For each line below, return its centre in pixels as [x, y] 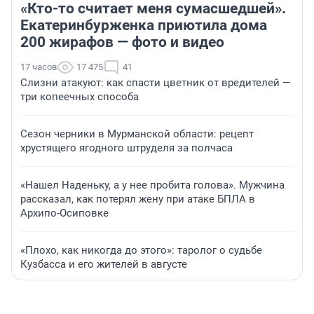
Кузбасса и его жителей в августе [104, 265]
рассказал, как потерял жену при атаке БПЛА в [138, 199]
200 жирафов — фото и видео [122, 42]
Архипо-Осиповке [64, 213]
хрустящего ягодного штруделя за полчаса [127, 148]
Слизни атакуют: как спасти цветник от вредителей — [156, 83]
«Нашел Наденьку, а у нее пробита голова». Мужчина [152, 185]
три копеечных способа [80, 97]
